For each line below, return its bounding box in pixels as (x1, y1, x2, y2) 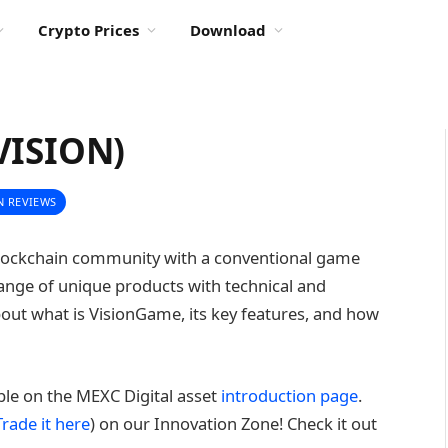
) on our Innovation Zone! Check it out (90, 411, 377, 435)
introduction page (221, 383, 358, 407)
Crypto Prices (37, 20, 139, 40)
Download (189, 20, 266, 40)
